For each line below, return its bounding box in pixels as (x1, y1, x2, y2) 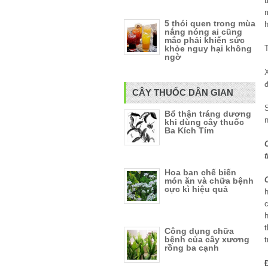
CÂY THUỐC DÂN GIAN (132, 87, 233, 98)
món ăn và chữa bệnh (165, 176, 254, 185)
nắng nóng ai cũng (165, 27, 242, 36)
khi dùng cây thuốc (165, 117, 244, 127)
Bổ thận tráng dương (165, 109, 251, 118)
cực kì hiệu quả (165, 184, 228, 194)
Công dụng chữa (165, 226, 234, 236)
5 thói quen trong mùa (165, 19, 255, 28)
